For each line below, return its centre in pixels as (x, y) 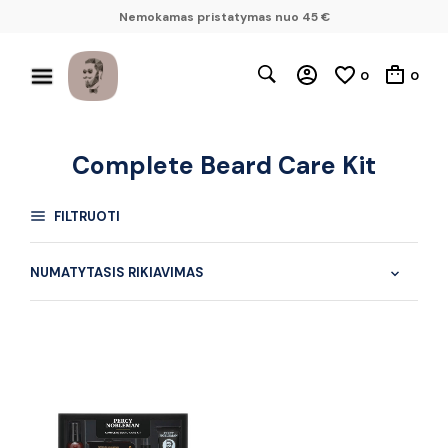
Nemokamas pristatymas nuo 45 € (224, 16)
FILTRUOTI (85, 216)
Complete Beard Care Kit (224, 165)
